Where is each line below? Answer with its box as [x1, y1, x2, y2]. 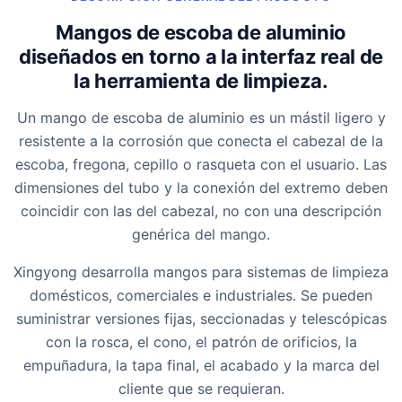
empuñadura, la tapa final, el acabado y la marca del [22, 356, 380, 375]
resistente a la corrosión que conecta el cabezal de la [19, 132, 383, 151]
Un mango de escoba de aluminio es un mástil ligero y [16, 109, 386, 127]
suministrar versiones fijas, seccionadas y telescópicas [15, 310, 387, 328]
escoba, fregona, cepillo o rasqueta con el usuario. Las [15, 155, 387, 174]
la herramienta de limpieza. [74, 69, 328, 93]
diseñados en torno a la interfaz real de [19, 45, 383, 69]
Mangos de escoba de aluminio [56, 21, 346, 45]
